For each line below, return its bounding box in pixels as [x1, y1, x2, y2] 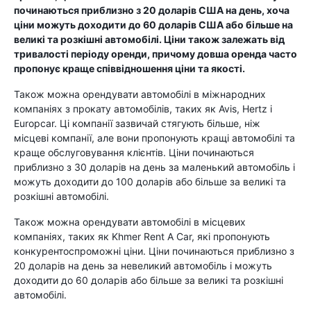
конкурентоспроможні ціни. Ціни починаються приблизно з [14, 245, 294, 257]
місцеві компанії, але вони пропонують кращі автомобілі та [14, 132, 295, 144]
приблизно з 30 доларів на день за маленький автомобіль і [14, 161, 295, 173]
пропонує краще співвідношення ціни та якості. [14, 62, 245, 74]
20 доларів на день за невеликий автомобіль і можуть [14, 260, 272, 271]
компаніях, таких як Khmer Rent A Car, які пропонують [14, 230, 270, 242]
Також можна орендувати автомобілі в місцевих [14, 216, 246, 228]
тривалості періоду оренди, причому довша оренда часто [14, 48, 297, 60]
